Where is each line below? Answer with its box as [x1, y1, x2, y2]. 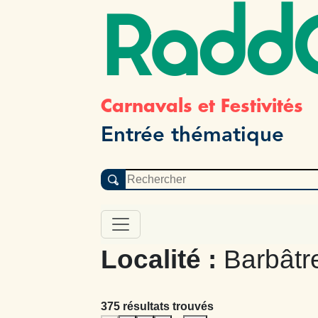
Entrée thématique [101, 119, 284, 151]
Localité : [101, 244, 224, 274]
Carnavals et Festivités [101, 94, 303, 116]
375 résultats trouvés [101, 300, 214, 312]
